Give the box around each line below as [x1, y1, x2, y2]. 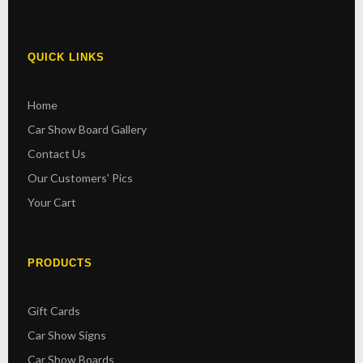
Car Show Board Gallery [28, 122, 147, 136]
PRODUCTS [28, 257, 92, 269]
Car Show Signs [28, 327, 106, 342]
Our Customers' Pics [28, 170, 133, 185]
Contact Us [28, 146, 86, 160]
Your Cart [28, 194, 76, 209]
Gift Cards [28, 303, 80, 318]
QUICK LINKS [28, 51, 105, 63]
